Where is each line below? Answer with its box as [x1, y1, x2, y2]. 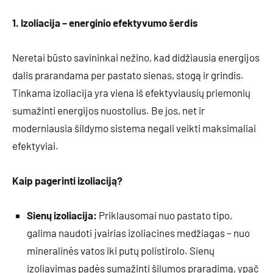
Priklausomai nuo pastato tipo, [97, 209, 232, 222]
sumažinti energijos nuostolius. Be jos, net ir [12, 104, 205, 117]
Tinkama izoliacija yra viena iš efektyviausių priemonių [12, 87, 250, 99]
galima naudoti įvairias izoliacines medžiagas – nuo [27, 227, 250, 239]
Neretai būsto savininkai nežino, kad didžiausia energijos [12, 51, 260, 64]
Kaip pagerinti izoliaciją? [12, 174, 122, 187]
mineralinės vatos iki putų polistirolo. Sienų [27, 244, 214, 257]
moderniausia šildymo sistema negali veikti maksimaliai [12, 122, 256, 135]
